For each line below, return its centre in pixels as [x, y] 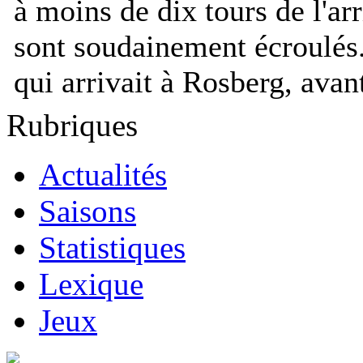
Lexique [91, 284]
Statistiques [112, 248]
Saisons [88, 211]
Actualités [103, 175]
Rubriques [72, 125]
